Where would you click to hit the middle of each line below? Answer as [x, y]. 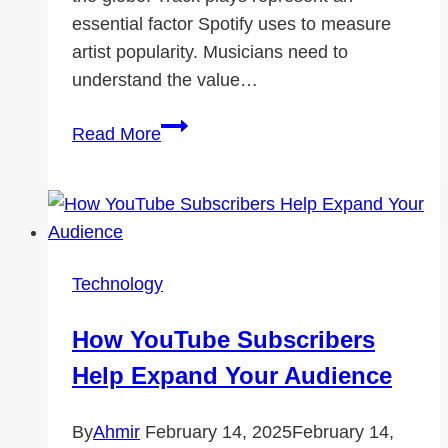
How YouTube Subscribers [223, 340]
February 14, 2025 [218, 432]
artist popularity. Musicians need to [210, 52]
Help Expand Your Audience [232, 376]
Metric [184, 209]
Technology [117, 284]
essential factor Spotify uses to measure [231, 24]
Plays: [184, 153]
